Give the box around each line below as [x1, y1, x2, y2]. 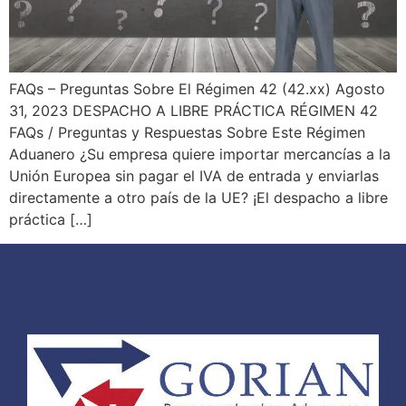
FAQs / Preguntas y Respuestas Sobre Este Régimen [9, 123, 365, 142]
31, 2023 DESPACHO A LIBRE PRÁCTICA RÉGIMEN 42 [9, 101, 378, 121]
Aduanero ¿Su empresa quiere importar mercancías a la [9, 145, 391, 164]
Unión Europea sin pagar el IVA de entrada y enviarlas [9, 167, 379, 186]
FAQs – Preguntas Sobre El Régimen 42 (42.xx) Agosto [9, 80, 385, 99]
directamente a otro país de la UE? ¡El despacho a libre [9, 188, 388, 208]
